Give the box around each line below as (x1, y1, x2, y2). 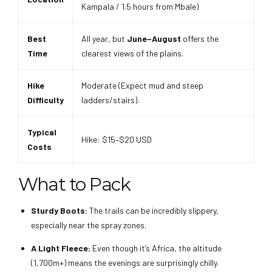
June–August (127, 33, 181, 44)
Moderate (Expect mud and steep (81, 80, 203, 90)
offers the (181, 33, 219, 44)
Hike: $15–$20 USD (81, 134, 152, 144)
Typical (27, 126, 56, 137)
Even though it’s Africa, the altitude (90, 243, 222, 254)
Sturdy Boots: (31, 205, 87, 216)
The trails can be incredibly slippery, (87, 205, 219, 216)
